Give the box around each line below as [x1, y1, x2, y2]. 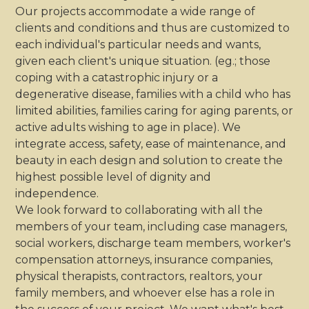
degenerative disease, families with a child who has [15, 88, 291, 101]
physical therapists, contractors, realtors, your [15, 270, 263, 283]
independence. [15, 187, 99, 201]
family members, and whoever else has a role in [15, 286, 275, 300]
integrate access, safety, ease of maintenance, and [15, 137, 287, 151]
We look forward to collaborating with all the [15, 203, 263, 217]
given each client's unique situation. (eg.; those [15, 54, 271, 68]
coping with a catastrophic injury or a [15, 71, 219, 85]
